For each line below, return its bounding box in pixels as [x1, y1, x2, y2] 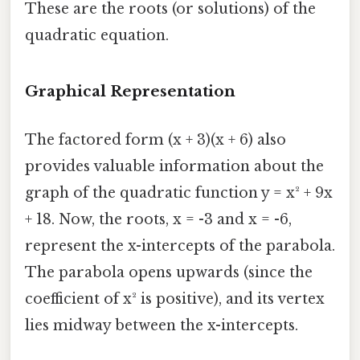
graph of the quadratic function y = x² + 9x [25, 183, 333, 202]
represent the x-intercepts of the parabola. [25, 236, 335, 255]
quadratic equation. [25, 26, 169, 44]
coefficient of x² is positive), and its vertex [25, 289, 325, 308]
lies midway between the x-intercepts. [25, 316, 298, 334]
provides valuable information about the [25, 157, 324, 175]
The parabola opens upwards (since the [25, 263, 313, 281]
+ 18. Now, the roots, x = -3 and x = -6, [25, 210, 292, 228]
